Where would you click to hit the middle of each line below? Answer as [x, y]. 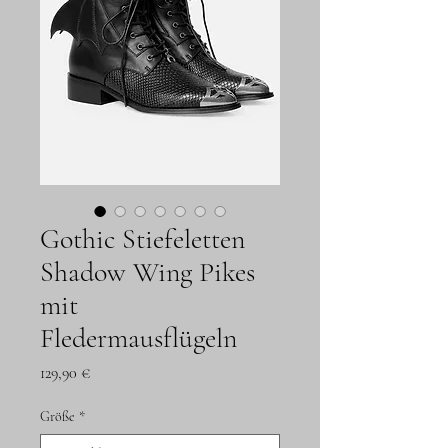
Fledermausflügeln [138, 338]
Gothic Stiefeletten [142, 239]
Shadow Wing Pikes [147, 272]
